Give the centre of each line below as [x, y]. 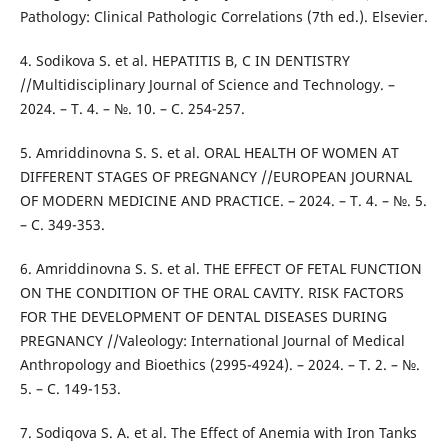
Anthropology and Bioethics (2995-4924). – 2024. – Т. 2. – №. [219, 365]
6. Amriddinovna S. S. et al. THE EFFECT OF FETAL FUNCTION [220, 269]
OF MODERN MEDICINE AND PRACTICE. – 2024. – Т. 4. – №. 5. [223, 201]
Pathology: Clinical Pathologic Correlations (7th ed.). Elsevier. [223, 17]
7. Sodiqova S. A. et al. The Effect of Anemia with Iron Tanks [218, 433]
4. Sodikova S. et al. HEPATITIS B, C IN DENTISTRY [184, 61]
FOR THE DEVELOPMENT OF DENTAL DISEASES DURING [203, 317]
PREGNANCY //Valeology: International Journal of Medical [212, 341]
